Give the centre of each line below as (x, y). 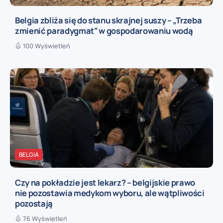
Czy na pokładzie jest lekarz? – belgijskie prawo (105, 182)
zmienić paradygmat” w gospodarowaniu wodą (104, 31)
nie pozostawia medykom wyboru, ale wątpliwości (110, 193)
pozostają (34, 203)
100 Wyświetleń (47, 46)
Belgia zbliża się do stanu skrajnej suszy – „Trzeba (109, 20)
